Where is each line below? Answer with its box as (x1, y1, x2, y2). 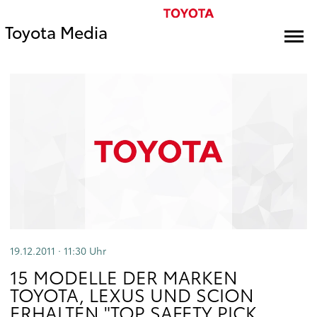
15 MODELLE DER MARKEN (10, 264, 238, 289)
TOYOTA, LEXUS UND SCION (10, 282, 254, 307)
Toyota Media (5, 20, 108, 43)
